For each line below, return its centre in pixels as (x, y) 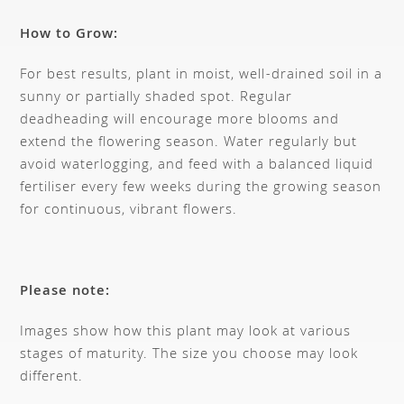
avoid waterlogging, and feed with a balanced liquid (197, 166)
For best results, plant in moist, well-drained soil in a (202, 76)
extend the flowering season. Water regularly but (189, 143)
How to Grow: (69, 35)
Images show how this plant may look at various (186, 333)
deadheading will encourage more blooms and (180, 121)
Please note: (65, 292)
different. (52, 378)
